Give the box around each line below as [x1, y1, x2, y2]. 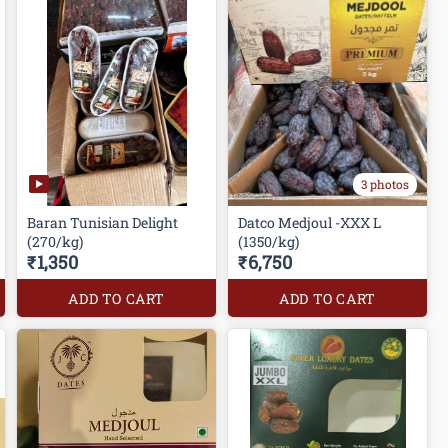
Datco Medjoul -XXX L [238, 213, 382, 233]
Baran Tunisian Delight [27, 213, 179, 233]
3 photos [360, 176, 409, 193]
